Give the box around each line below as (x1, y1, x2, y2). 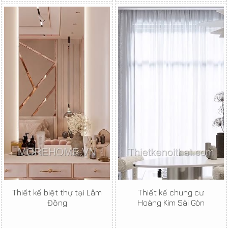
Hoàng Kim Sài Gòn (137, 198, 205, 208)
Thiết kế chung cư (138, 188, 204, 197)
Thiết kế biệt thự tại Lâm (12, 188, 102, 197)
